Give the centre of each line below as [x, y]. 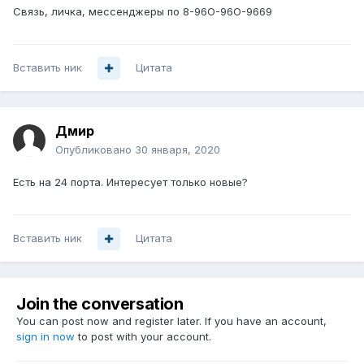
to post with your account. [143, 337]
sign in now [45, 337]
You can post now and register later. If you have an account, [171, 321]
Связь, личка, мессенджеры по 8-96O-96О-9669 [143, 12]
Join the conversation [100, 304]
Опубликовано [95, 150]
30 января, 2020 [178, 150]
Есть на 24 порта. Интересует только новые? [132, 182]
